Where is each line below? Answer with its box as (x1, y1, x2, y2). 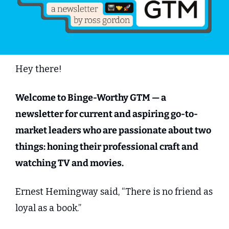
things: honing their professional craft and (15, 141, 198, 153)
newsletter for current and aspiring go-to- (15, 108, 198, 120)
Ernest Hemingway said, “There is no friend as (15, 186, 213, 198)
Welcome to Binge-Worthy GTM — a (15, 92, 166, 104)
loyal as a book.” (15, 202, 81, 214)
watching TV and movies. (15, 157, 124, 169)
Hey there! (15, 63, 62, 75)
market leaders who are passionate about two (15, 125, 211, 136)
